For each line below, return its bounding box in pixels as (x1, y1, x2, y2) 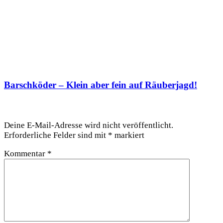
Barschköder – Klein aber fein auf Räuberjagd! (4, 80, 197, 91)
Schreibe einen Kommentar (4, 100, 115, 111)
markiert (112, 130, 144, 140)
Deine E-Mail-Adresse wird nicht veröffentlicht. (4, 120, 173, 130)
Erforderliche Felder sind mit (4, 130, 108, 140)
